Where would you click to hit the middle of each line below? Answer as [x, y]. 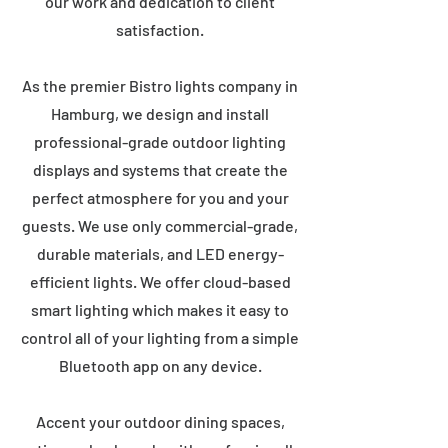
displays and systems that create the [160, 169]
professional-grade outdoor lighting [160, 141]
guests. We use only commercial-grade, [160, 225]
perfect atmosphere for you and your [160, 197]
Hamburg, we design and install [160, 113]
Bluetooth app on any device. [160, 365]
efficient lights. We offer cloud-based [160, 281]
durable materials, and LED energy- [160, 253]
